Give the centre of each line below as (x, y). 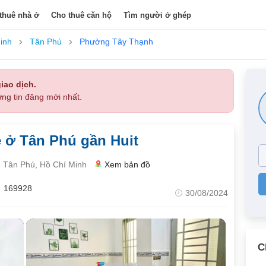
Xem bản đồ (127, 164)
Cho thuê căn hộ (82, 15)
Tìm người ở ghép (158, 15)
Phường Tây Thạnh (116, 42)
